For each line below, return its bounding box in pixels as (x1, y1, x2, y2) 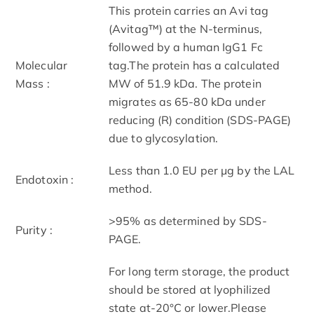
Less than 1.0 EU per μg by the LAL (109, 163, 295, 177)
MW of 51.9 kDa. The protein (109, 76, 261, 90)
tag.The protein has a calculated (109, 57, 280, 72)
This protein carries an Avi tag (109, 3, 269, 18)
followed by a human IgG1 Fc (109, 39, 263, 54)
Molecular (15, 57, 67, 72)
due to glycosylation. (109, 130, 219, 145)
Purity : (15, 222, 53, 237)
